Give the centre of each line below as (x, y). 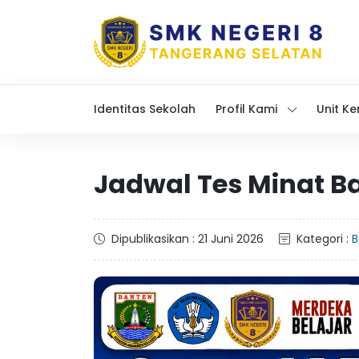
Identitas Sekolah (145, 109)
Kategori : (324, 239)
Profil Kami (246, 109)
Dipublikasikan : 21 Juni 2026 (188, 239)
